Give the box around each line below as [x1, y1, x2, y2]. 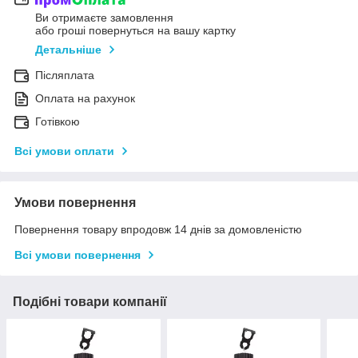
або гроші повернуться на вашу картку [35, 24, 236, 38]
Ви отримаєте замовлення [35, 11, 173, 25]
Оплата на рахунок [35, 92, 135, 105]
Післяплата [35, 69, 94, 82]
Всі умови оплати [14, 145, 114, 158]
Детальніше [35, 43, 101, 57]
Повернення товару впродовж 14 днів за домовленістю [14, 223, 302, 237]
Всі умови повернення [14, 249, 141, 262]
